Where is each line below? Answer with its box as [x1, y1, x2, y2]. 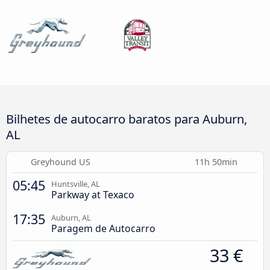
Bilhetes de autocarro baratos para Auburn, [6, 110, 247, 127]
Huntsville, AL [51, 178, 100, 189]
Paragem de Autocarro [51, 221, 155, 235]
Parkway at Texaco [51, 187, 134, 201]
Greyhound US [31, 155, 91, 168]
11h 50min [195, 155, 240, 168]
